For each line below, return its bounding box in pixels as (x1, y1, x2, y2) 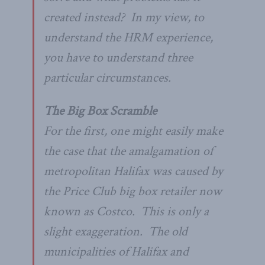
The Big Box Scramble (44, 102, 157, 119)
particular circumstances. (44, 69, 171, 86)
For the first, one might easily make (44, 122, 223, 140)
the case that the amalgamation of (44, 142, 213, 160)
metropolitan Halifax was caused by (44, 162, 223, 180)
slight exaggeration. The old (44, 222, 188, 240)
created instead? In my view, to (44, 8, 204, 26)
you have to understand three (44, 49, 193, 66)
